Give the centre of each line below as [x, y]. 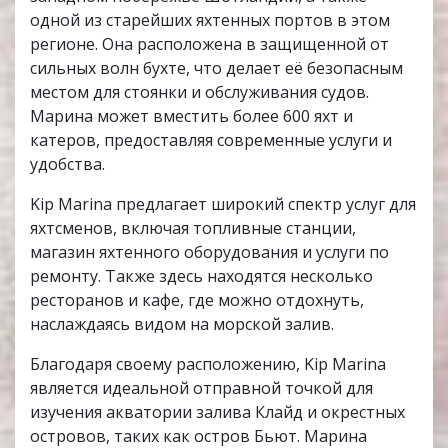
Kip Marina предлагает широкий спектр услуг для [223, 204]
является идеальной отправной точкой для [201, 388]
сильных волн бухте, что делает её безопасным [216, 68]
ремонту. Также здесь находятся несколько [201, 276]
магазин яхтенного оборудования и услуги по [209, 252]
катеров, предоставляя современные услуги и [211, 140]
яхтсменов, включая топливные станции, [193, 228]
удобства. [67, 164]
